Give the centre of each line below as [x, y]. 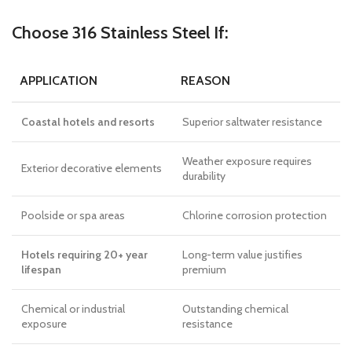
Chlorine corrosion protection [255, 215]
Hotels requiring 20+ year [84, 255]
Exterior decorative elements [92, 168]
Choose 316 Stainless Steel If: [120, 33]
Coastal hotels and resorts [88, 122]
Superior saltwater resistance [252, 122]
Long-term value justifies [242, 255]
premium [204, 269]
